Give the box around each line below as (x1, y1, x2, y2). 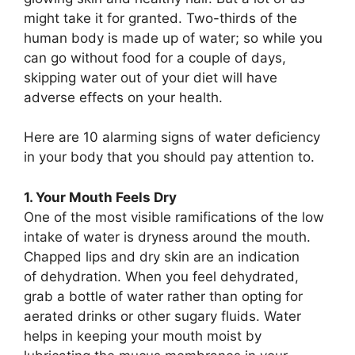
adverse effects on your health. (24, 89, 223, 105)
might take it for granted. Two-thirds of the (24, 10, 297, 26)
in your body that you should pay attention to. (24, 149, 315, 166)
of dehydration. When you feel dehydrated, (24, 268, 299, 284)
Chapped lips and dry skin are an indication (24, 248, 300, 265)
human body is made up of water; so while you (24, 29, 323, 46)
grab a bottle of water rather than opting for (24, 288, 303, 304)
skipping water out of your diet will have (24, 69, 277, 86)
